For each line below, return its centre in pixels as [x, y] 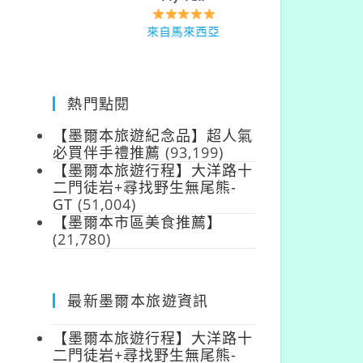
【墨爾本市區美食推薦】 [138, 222]
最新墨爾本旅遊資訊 [138, 301]
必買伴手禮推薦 [107, 153]
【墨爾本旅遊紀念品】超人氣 [153, 136]
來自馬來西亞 [154, 32]
